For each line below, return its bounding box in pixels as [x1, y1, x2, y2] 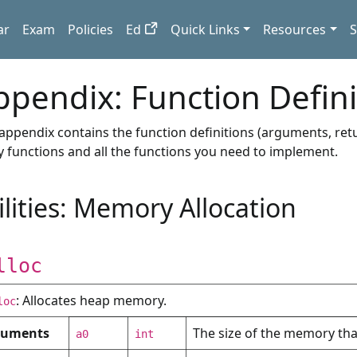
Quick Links [170, 21, 240, 38]
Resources [263, 21, 327, 38]
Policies [68, 21, 113, 38]
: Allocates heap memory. [16, 292, 167, 309]
